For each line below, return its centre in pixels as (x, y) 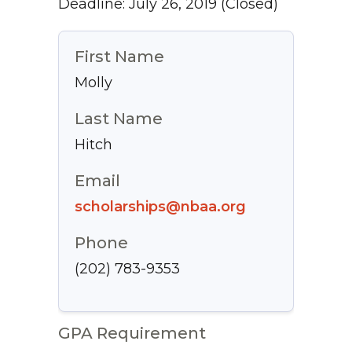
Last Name (119, 119)
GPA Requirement (132, 334)
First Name (119, 57)
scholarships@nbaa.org (160, 207)
